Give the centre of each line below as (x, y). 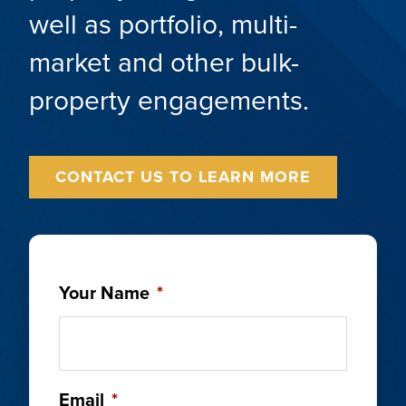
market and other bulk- (164, 63)
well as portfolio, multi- (163, 25)
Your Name (104, 293)
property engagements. (169, 101)
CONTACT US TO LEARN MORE (183, 177)
